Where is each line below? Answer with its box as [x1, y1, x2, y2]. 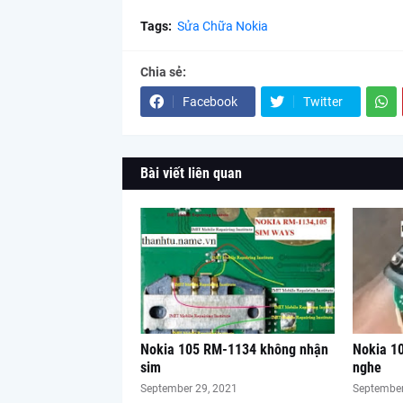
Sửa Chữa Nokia [176, 19, 268, 33]
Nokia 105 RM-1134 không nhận [139, 341, 328, 358]
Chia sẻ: [139, 65, 186, 79]
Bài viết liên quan [139, 165, 242, 182]
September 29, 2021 [139, 382, 237, 395]
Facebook [182, 94, 237, 109]
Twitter [302, 94, 343, 109]
